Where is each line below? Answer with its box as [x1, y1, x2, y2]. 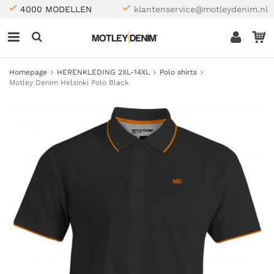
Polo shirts [160, 68, 197, 76]
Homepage [9, 68, 47, 76]
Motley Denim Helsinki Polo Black [9, 78, 129, 87]
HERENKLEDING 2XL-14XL [57, 68, 150, 76]
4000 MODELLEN [20, 4, 92, 14]
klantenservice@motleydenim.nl [134, 4, 268, 14]
